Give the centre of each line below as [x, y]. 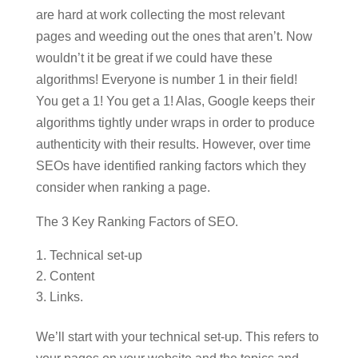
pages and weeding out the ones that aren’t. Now [174, 36]
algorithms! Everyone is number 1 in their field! [166, 80]
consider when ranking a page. [123, 187]
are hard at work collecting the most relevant [160, 15]
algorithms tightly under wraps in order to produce [175, 123]
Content [72, 276]
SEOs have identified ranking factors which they [171, 166]
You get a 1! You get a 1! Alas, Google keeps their [175, 101]
